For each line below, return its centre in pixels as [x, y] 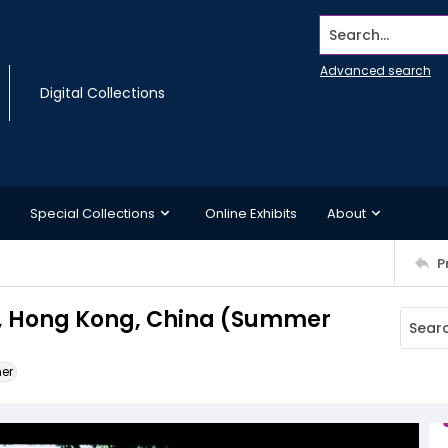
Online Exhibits [251, 213]
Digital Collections [102, 93]
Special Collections [92, 213]
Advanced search [375, 70]
